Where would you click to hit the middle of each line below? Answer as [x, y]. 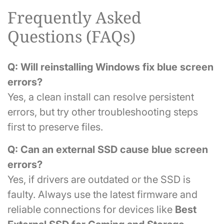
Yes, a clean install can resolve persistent [101, 97]
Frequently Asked [74, 17]
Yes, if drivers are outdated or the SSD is [99, 179]
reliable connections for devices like [91, 209]
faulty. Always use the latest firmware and [102, 194]
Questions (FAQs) [71, 36]
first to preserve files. [55, 127]
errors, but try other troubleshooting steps [103, 112]
